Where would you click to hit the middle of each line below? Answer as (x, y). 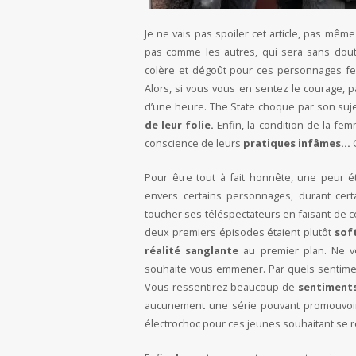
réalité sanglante (192, 251)
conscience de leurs (194, 143)
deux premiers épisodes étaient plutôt (240, 232)
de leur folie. (180, 125)
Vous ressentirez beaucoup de (221, 287)
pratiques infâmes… (298, 143)
